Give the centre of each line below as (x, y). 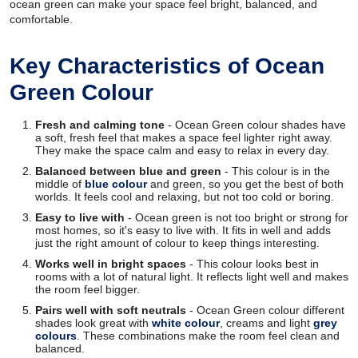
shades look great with (93, 322)
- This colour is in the (276, 171)
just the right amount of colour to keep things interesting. (177, 243)
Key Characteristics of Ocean (167, 66)
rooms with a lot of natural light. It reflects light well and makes (192, 276)
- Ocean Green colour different (265, 310)
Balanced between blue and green (128, 171)
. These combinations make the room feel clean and (208, 335)
